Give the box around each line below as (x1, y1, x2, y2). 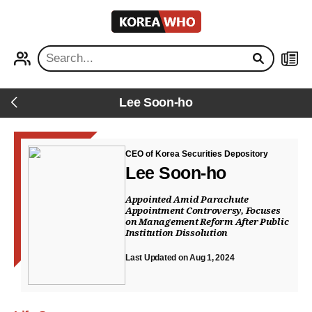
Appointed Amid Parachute (125, 193, 249, 205)
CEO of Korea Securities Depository (125, 149, 268, 159)
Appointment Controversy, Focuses (125, 204, 281, 217)
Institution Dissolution (125, 226, 228, 239)
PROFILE (7, 42, 37, 50)
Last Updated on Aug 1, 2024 (125, 253, 235, 263)
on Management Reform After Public (125, 215, 289, 228)
